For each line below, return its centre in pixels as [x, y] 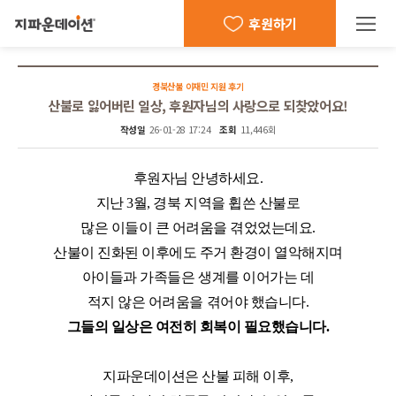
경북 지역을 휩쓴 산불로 [227, 203]
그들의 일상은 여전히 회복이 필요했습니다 [196, 327]
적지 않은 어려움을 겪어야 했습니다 [196, 302]
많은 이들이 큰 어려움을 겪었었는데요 [197, 228]
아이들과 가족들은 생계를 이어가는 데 [198, 278]
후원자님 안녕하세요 [196, 179]
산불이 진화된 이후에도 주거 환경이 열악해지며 [198, 253]
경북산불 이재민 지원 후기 [198, 86]
